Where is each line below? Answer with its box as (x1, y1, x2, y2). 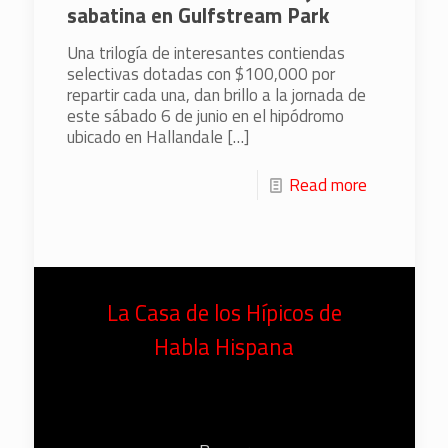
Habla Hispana (154, 330, 294, 365)
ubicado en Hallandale (66, 124, 223, 151)
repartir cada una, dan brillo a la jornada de (66, 82, 366, 109)
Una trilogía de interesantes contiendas (66, 40, 345, 67)
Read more (288, 172, 367, 199)
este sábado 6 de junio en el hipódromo (66, 103, 344, 130)
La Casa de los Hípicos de (106, 296, 342, 331)
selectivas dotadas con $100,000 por (66, 61, 335, 88)
